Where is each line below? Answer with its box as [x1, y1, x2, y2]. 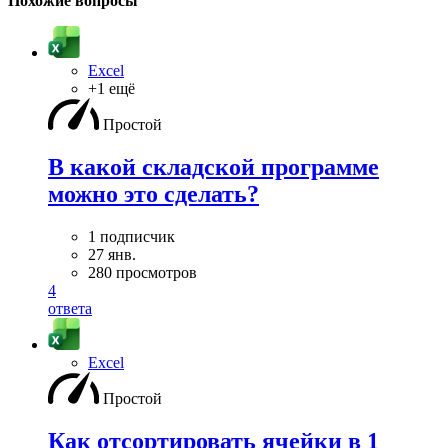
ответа [48, 299, 92, 317]
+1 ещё [88, 79, 135, 97]
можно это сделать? [48, 180, 259, 207]
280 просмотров [88, 263, 197, 281]
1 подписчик [88, 227, 175, 245]
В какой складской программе [48, 153, 379, 180]
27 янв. [88, 245, 136, 263]
